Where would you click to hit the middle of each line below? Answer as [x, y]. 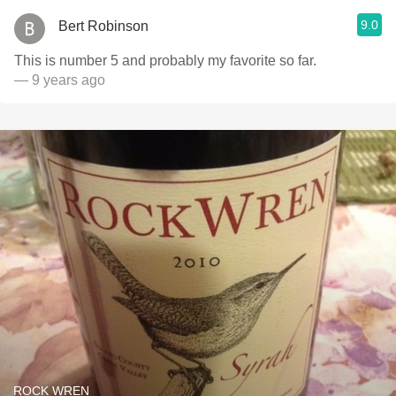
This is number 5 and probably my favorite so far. [165, 61]
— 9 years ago [60, 80]
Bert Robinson [103, 26]
